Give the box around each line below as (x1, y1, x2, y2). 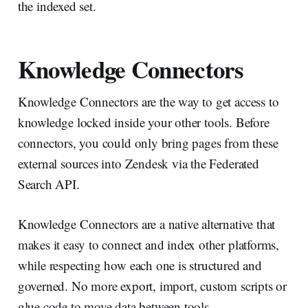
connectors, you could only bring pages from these (17, 133, 278, 151)
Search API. (17, 175, 80, 192)
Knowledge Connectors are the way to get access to (17, 92, 279, 110)
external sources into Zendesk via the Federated (17, 154, 259, 172)
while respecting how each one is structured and (17, 256, 262, 274)
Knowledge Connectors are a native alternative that (17, 214, 276, 232)
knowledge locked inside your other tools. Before (17, 113, 269, 131)
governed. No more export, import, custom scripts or (17, 276, 287, 294)
